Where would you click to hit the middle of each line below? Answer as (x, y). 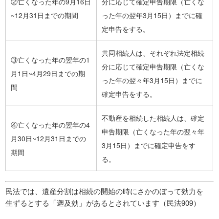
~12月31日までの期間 (45, 15)
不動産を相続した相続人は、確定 (153, 118)
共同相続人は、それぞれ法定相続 (153, 53)
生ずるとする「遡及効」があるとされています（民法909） (103, 203)
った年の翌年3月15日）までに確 (152, 15)
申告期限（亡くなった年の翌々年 (153, 131)
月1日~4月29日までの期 (48, 73)
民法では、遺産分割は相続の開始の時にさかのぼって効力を (105, 191)
